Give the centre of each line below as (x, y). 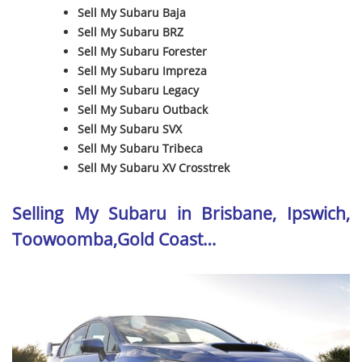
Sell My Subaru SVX (130, 129)
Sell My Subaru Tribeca (141, 149)
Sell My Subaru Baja (132, 13)
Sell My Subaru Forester (143, 52)
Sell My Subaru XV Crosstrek (154, 168)
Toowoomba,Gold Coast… (114, 239)
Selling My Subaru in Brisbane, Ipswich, (181, 213)
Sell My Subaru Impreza (143, 71)
